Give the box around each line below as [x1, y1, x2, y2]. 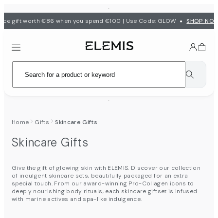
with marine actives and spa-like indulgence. [12, 195, 142, 203]
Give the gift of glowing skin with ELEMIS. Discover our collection [12, 164, 201, 172]
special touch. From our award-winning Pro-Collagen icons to [12, 180, 194, 188]
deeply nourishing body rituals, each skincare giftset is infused [12, 187, 198, 196]
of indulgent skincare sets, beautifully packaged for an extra [12, 172, 188, 180]
